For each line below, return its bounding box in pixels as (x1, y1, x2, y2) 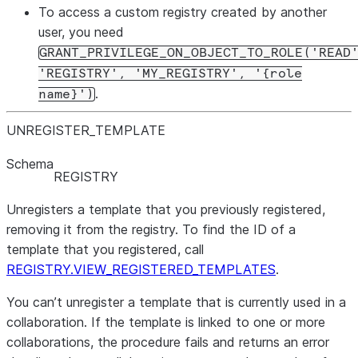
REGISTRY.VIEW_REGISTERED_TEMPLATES (6, 261, 276, 277)
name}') (38, 88, 94, 101)
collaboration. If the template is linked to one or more (6, 314, 325, 330)
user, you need (38, 24, 124, 40)
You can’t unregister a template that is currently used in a (6, 294, 346, 310)
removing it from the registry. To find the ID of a (6, 221, 296, 237)
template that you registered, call (6, 241, 204, 257)
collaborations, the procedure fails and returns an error (6, 334, 329, 350)
